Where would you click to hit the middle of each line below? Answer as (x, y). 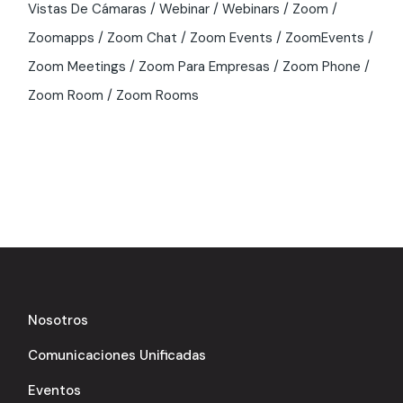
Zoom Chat (143, 37)
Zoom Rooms (158, 95)
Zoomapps (62, 37)
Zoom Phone (322, 66)
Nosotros (58, 320)
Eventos (55, 390)
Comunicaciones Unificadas (117, 355)
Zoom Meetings (77, 66)
